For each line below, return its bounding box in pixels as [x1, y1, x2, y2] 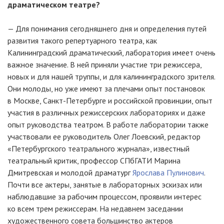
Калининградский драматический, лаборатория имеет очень [7, 47, 215, 57]
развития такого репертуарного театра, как [7, 35, 157, 45]
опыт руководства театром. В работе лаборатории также [7, 119, 208, 129]
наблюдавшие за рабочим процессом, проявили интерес [7, 191, 201, 201]
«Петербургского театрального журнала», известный [7, 143, 189, 153]
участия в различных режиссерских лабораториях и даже [7, 107, 205, 117]
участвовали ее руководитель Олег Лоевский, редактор [7, 131, 200, 141]
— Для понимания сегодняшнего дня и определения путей [7, 23, 206, 33]
